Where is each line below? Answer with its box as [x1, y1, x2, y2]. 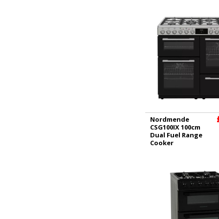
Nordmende [150, 115, 189, 124]
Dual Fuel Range [150, 131, 202, 139]
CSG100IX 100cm [150, 123, 200, 131]
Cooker [150, 138, 174, 147]
